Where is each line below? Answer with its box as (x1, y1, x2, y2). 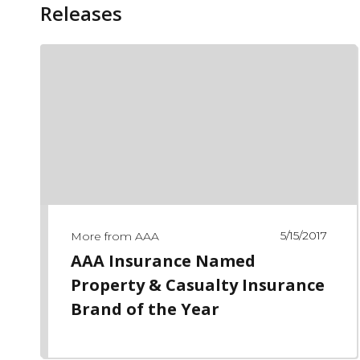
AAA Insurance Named (70, 249, 256, 272)
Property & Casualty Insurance (70, 273, 325, 296)
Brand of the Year (70, 297, 219, 320)
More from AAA (70, 228, 159, 243)
